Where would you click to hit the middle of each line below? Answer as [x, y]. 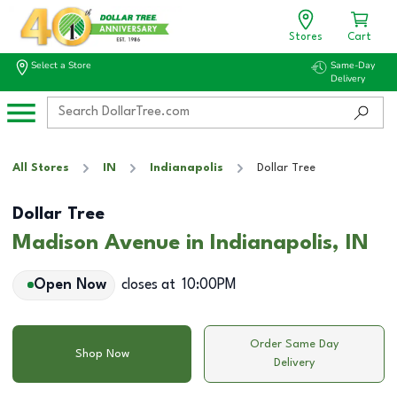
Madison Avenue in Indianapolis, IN [191, 243]
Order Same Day [295, 344]
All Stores [41, 168]
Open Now [70, 285]
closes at [148, 285]
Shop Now [102, 354]
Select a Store [61, 65]
